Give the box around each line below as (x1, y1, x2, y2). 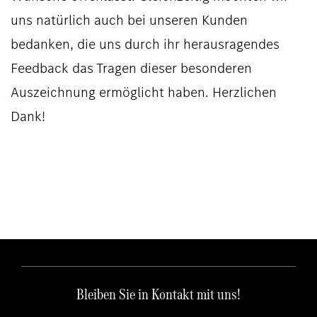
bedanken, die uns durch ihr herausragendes (11, 35, 279, 54)
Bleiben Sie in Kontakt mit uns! (76, 284, 241, 305)
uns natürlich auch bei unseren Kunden (11, 11, 248, 30)
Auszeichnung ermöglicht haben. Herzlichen (11, 83, 277, 103)
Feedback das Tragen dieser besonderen (11, 59, 252, 79)
